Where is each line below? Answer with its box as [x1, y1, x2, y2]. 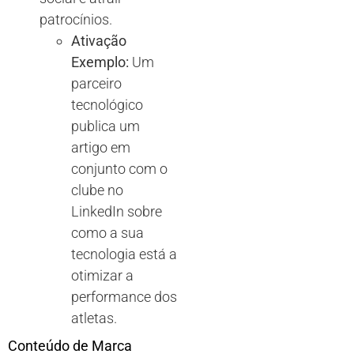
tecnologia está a [71, 246, 177, 263]
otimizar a [71, 267, 134, 284]
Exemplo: [71, 54, 129, 71]
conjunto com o [71, 160, 168, 178]
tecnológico [71, 96, 143, 114]
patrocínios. [40, 11, 112, 28]
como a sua [71, 224, 144, 242]
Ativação [71, 32, 126, 50]
